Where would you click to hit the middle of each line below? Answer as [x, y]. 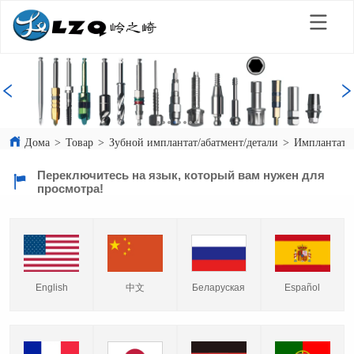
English [51, 287]
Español [303, 287]
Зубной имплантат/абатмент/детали [194, 142]
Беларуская [219, 288]
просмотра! [70, 188]
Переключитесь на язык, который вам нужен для [181, 175]
